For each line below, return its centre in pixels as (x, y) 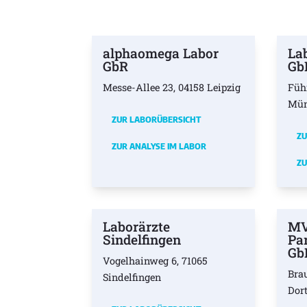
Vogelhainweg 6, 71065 (156, 261)
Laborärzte (137, 227)
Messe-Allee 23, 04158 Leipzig (172, 88)
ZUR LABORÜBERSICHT (157, 120)
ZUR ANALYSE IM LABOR (159, 146)
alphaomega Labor (161, 53)
